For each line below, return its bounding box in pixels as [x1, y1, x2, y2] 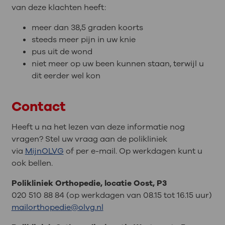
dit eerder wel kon [31, 70, 100, 81]
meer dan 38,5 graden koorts [31, 22, 143, 33]
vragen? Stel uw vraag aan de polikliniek [11, 133, 167, 145]
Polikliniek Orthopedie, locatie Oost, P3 [11, 177, 167, 189]
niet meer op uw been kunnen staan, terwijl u [31, 58, 204, 69]
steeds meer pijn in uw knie [31, 34, 136, 45]
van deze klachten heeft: [11, 2, 106, 13]
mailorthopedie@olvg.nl [11, 201, 103, 213]
